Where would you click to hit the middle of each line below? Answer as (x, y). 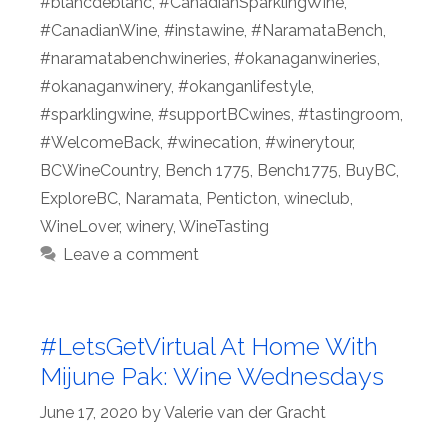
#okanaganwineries (305, 59)
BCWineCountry (99, 171)
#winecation (212, 143)
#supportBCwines (224, 115)
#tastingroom (349, 115)
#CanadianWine (98, 31)
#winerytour (308, 143)
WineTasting (224, 227)
